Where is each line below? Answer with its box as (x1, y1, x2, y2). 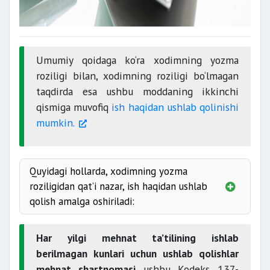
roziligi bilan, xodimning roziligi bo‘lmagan (36, 69, 239, 83)
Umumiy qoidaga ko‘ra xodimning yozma (36, 53, 239, 67)
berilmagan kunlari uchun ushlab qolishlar (36, 246, 239, 260)
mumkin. (36, 116, 75, 130)
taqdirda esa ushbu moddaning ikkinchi (36, 84, 239, 98)
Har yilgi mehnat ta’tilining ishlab (36, 231, 239, 245)
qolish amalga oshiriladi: (30, 195, 134, 208)
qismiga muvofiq (36, 100, 109, 114)
